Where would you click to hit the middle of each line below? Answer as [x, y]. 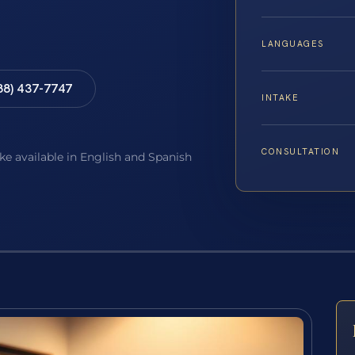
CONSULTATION [301, 152]
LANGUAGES [293, 44]
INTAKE [281, 98]
